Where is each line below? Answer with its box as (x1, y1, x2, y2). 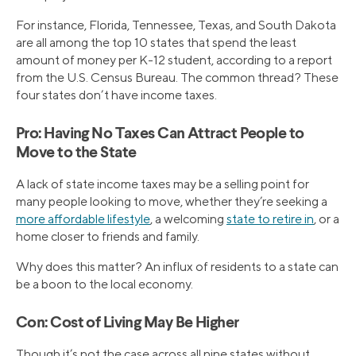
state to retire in (226, 211, 314, 226)
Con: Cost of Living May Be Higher (16, 315, 239, 331)
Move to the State (16, 145, 137, 161)
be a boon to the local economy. (16, 276, 193, 292)
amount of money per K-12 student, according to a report (16, 52, 332, 68)
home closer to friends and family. (16, 228, 199, 244)
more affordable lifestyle (16, 211, 150, 226)
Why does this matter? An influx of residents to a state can (16, 258, 339, 274)
